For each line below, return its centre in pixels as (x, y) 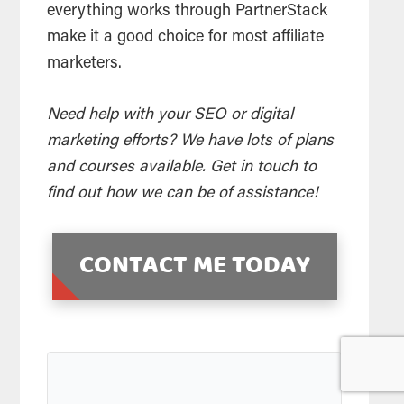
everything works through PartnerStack (188, 12)
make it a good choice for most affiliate (186, 38)
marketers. (87, 64)
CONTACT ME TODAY (194, 266)
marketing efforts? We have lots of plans (191, 142)
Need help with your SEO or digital (170, 116)
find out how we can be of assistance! (183, 194)
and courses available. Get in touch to (182, 168)
